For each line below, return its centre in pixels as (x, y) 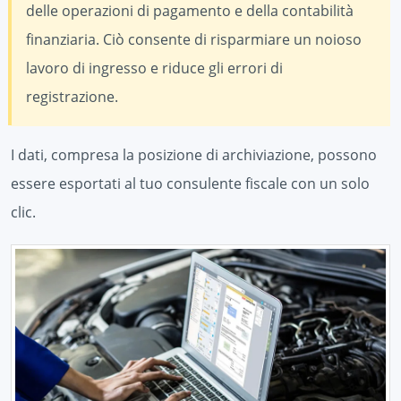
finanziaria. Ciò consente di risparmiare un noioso (194, 39)
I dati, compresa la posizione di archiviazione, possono (194, 154)
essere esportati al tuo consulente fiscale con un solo (190, 183)
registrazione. (72, 96)
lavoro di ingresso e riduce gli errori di (154, 68)
